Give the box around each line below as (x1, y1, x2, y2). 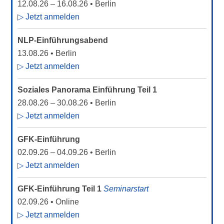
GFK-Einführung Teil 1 (17, 184, 102, 193)
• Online (48, 197, 79, 206)
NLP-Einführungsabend (17, 36, 108, 44)
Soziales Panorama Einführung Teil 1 (17, 85, 157, 94)
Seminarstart (103, 184, 149, 193)
